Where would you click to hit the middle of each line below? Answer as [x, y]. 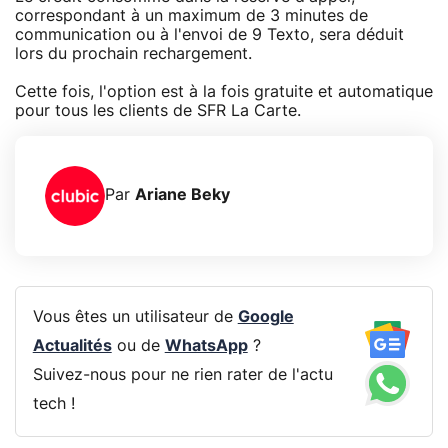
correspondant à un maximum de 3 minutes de [191, 15]
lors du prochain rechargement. [133, 53]
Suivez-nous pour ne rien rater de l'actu [182, 375]
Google [265, 317]
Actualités [72, 346]
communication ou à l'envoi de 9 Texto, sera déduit [209, 34]
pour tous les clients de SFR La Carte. [158, 110]
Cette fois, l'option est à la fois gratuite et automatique [224, 91]
